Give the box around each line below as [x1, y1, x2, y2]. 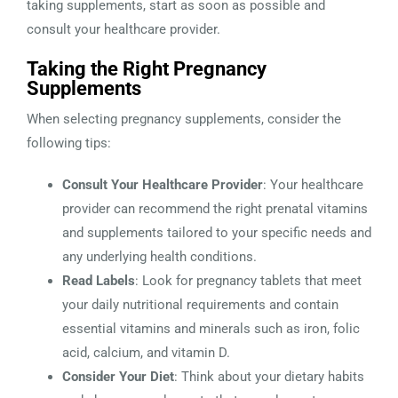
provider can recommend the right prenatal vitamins [62, 200, 368, 217]
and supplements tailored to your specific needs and [62, 224, 371, 241]
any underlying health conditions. [62, 248, 257, 265]
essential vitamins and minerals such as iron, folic [62, 320, 360, 337]
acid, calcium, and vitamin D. [62, 344, 230, 361]
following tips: [27, 134, 111, 151]
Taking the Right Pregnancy [27, 57, 267, 80]
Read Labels [62, 272, 135, 289]
